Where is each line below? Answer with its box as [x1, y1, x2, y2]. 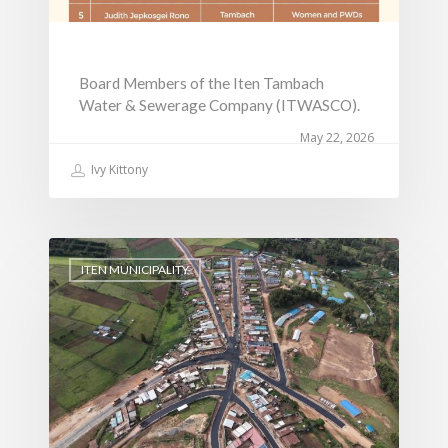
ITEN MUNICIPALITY [81, 262, 189, 278]
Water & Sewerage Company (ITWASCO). [79, 96, 360, 115]
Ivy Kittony [88, 161, 148, 179]
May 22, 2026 [300, 129, 374, 147]
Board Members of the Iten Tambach [79, 74, 324, 93]
